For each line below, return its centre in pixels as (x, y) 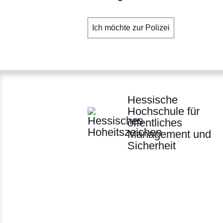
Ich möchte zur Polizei (131, 27)
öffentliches (155, 122)
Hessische (153, 100)
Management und (169, 134)
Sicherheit (152, 145)
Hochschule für (164, 111)
